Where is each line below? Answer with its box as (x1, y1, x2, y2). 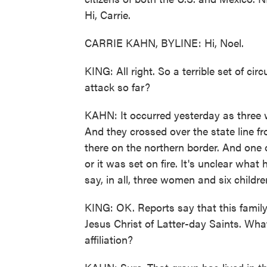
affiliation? (85, 232, 133, 247)
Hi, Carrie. (85, 7, 131, 22)
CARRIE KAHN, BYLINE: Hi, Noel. (85, 35, 244, 50)
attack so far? (85, 79, 150, 94)
